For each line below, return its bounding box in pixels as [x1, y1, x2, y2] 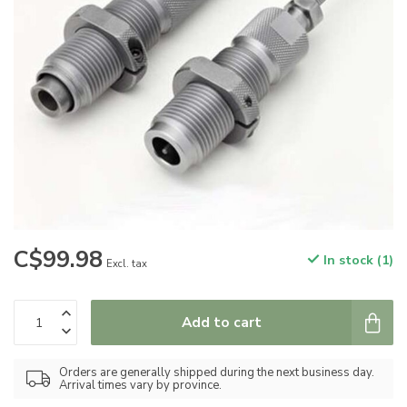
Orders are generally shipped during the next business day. [59, 364, 374, 381]
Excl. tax [106, 257, 147, 271]
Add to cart [181, 313, 262, 332]
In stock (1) [320, 252, 393, 269]
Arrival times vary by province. [59, 377, 222, 393]
